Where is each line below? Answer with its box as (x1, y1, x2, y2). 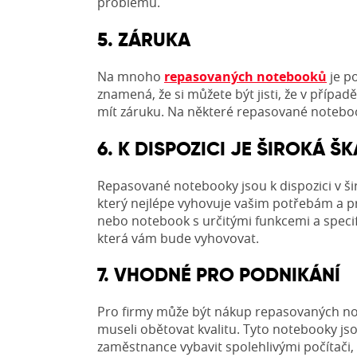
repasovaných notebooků (164, 67, 327, 85)
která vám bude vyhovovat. (97, 229, 259, 247)
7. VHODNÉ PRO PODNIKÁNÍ (97, 262, 340, 288)
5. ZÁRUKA (97, 26, 190, 52)
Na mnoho (97, 67, 164, 85)
